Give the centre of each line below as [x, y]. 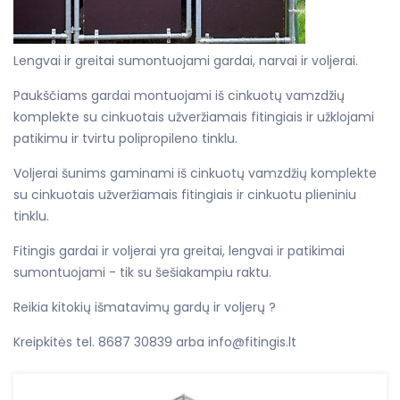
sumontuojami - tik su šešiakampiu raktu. [142, 273]
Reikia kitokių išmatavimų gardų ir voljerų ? [145, 308]
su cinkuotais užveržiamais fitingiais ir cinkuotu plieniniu [185, 195]
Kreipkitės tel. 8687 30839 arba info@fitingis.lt [155, 342]
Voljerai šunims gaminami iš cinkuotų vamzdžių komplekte [195, 174]
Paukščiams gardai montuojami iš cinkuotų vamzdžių [179, 96]
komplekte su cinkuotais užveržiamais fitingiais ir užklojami [194, 117]
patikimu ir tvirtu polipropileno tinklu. [125, 139]
